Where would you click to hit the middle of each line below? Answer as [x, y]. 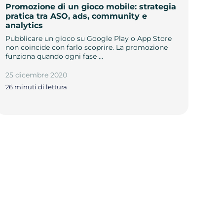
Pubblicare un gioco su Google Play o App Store [88, 38]
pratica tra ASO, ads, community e [76, 16]
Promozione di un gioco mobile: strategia [91, 6]
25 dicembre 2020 [36, 75]
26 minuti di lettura [36, 87]
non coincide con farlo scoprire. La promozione [86, 47]
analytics [24, 25]
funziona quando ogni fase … [54, 56]
